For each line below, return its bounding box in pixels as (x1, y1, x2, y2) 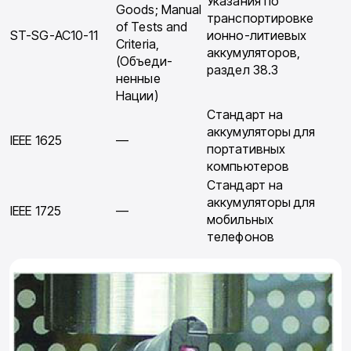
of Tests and (116, 19, 188, 35)
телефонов (207, 229, 274, 245)
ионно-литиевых (207, 27, 307, 44)
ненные (116, 71, 161, 87)
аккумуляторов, (207, 45, 301, 61)
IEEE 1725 (10, 203, 61, 219)
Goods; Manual (116, 2, 202, 18)
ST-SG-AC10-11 (10, 27, 99, 44)
